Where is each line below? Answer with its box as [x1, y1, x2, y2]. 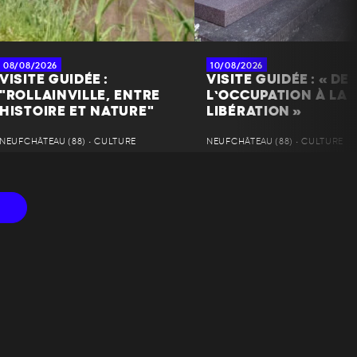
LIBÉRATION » [206, 104, 302, 118]
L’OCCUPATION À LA [206, 88, 347, 102]
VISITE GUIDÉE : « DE [206, 73, 349, 86]
